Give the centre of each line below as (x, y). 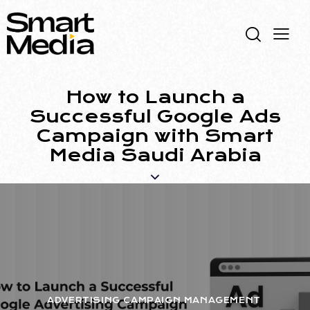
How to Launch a (155, 97)
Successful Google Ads (155, 117)
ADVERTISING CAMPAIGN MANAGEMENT (154, 301)
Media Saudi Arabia (155, 155)
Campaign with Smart (155, 136)
